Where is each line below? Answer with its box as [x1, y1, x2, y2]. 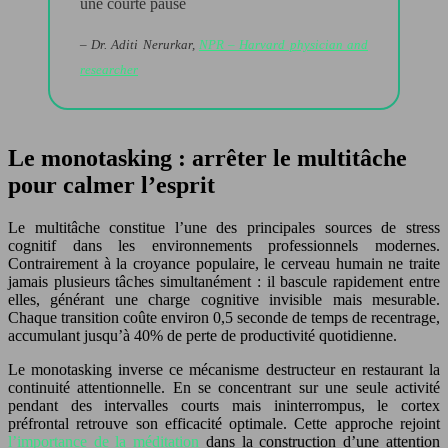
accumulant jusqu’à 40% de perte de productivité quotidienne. [8, 326, 397, 344]
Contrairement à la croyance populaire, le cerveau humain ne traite [8, 254, 440, 272]
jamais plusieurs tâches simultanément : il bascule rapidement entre [8, 272, 440, 290]
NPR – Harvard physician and [199, 36, 368, 52]
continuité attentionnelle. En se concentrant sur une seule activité [8, 378, 440, 396]
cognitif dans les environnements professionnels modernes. [8, 236, 440, 254]
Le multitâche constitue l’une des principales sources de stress [8, 218, 440, 236]
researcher [80, 61, 138, 77]
